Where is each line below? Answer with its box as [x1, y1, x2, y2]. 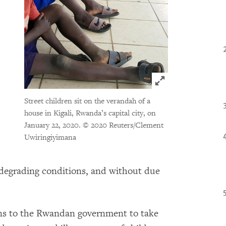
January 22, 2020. [24, 121, 83, 131]
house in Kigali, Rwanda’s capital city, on [24, 108, 156, 119]
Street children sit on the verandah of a [24, 96, 150, 106]
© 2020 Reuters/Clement [82, 121, 163, 131]
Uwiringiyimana [24, 133, 76, 143]
